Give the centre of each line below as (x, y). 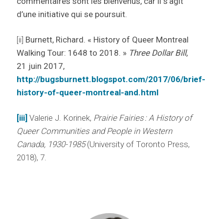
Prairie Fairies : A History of (142, 118)
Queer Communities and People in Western (94, 131)
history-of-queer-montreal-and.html (87, 93)
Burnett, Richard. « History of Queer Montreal (107, 40)
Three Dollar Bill (157, 53)
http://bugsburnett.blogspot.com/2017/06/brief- (111, 79)
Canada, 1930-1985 (51, 144)
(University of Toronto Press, (137, 144)
